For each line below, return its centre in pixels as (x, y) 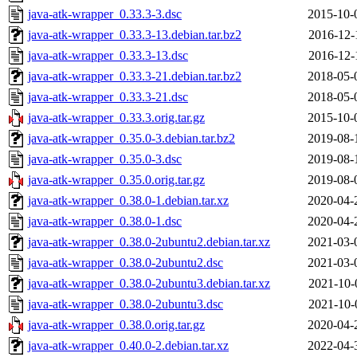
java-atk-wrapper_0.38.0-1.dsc (105, 222)
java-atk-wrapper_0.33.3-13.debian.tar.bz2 (135, 35)
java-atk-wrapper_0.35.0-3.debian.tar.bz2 (131, 139)
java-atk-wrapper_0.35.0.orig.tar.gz (116, 180)
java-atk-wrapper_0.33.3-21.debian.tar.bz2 (135, 76)
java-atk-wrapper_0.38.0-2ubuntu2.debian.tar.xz (149, 242)
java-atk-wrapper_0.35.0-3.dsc (105, 159)
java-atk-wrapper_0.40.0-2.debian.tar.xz (128, 346)
